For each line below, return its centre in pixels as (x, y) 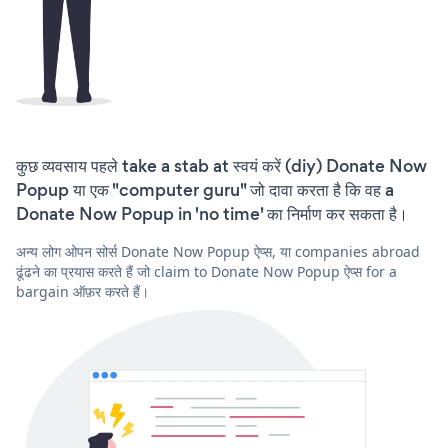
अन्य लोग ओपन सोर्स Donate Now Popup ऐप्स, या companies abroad (218, 251)
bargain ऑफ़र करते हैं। (82, 291)
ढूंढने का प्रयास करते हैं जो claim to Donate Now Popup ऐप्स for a (206, 271)
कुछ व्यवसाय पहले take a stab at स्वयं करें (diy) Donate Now (221, 165)
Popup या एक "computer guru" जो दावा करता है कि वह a (205, 189)
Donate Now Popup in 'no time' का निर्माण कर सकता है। (212, 213)
